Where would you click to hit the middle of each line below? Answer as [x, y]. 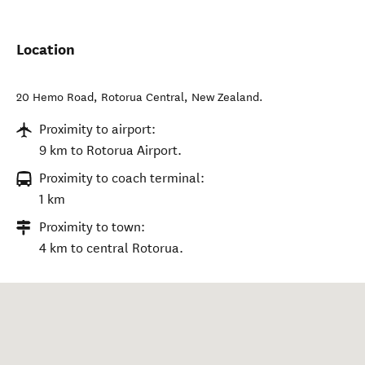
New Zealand [225, 97]
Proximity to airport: [97, 129]
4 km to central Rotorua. [111, 248]
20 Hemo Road [55, 97]
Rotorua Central [143, 97]
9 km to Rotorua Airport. [110, 150]
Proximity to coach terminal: [122, 178]
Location [46, 49]
